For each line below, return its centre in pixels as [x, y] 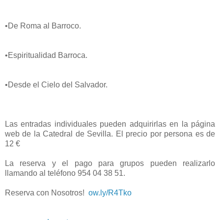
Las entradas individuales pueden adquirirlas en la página [110, 124]
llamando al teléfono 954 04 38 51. [66, 173]
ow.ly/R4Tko [110, 192]
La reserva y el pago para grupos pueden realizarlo [110, 163]
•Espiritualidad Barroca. [46, 55]
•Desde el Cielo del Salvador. [56, 84]
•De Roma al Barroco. [43, 26]
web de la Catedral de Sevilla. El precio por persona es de [110, 134]
